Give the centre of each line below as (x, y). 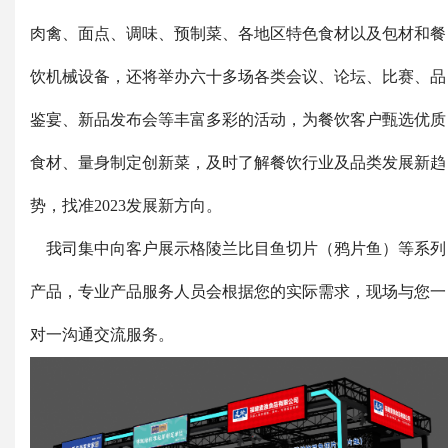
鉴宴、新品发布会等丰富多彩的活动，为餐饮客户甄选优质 (238, 120)
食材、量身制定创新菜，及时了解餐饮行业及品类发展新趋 (238, 163)
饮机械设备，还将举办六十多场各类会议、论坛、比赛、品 (238, 77)
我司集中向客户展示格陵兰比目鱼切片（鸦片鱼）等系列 (238, 249)
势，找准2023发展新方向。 (126, 206)
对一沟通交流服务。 (102, 335)
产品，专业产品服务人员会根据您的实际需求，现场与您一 (238, 292)
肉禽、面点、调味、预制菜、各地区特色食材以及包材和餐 (238, 34)
